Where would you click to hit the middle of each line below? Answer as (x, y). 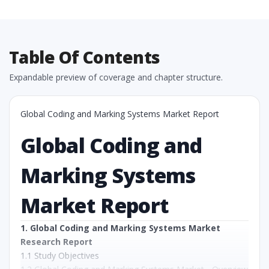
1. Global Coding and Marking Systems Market (120, 228)
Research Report (56, 242)
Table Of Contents (85, 57)
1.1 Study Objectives (60, 255)
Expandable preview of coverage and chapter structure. (116, 77)
